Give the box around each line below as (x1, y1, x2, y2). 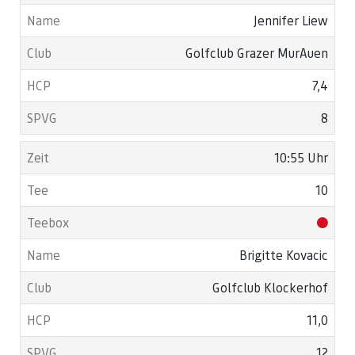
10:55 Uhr (274, 149, 328, 166)
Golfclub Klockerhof (212, 279, 328, 296)
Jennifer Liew (254, 12, 328, 29)
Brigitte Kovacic (239, 246, 328, 263)
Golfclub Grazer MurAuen (185, 44, 328, 61)
